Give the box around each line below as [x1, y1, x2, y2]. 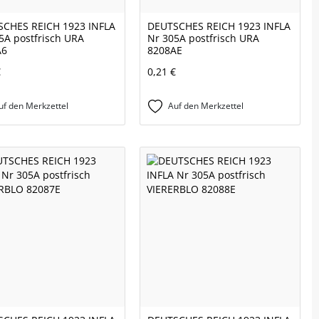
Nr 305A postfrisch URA [147, 31, 259, 46]
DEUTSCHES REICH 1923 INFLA [147, 19, 291, 33]
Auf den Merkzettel [168, 100, 244, 113]
